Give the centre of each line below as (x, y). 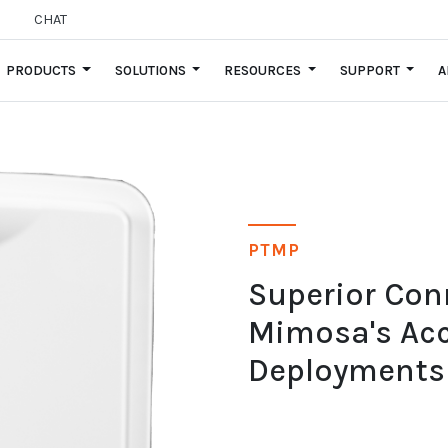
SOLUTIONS (151, 70)
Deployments (346, 371)
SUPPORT (371, 70)
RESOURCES (264, 70)
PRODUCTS (42, 70)
